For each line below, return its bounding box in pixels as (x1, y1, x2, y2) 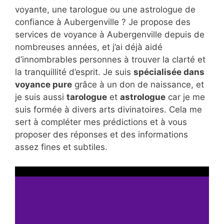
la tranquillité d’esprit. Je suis (15, 67, 133, 77)
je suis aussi (15, 92, 66, 102)
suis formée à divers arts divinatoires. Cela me (15, 104, 202, 114)
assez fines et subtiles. (15, 142, 107, 152)
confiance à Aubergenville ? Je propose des (15, 17, 190, 27)
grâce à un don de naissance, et (72, 79, 204, 89)
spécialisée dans (133, 67, 204, 77)
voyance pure (15, 79, 72, 89)
